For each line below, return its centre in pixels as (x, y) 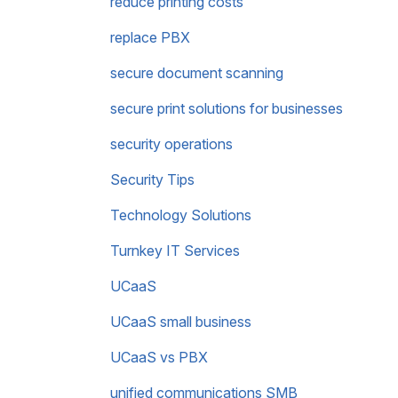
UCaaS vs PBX (159, 357)
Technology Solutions (181, 215)
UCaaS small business (181, 322)
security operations (171, 144)
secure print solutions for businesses (227, 108)
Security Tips (152, 179)
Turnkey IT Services (175, 251)
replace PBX (150, 37)
